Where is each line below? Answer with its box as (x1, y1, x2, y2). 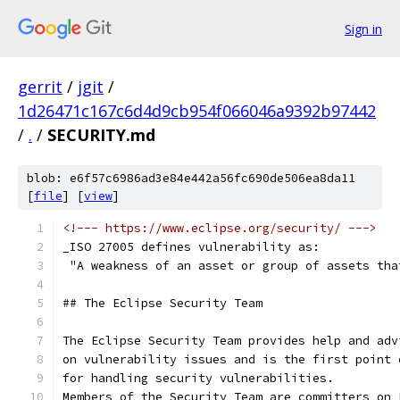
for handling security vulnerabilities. (62, 371, 334, 386)
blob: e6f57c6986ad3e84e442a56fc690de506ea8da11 (27, 171, 355, 186)
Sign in (345, 20, 382, 37)
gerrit (18, 76, 62, 97)
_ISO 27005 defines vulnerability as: (62, 239, 320, 254)
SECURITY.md (47, 124, 155, 146)
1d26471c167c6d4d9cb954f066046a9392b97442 (18, 100, 376, 121)
